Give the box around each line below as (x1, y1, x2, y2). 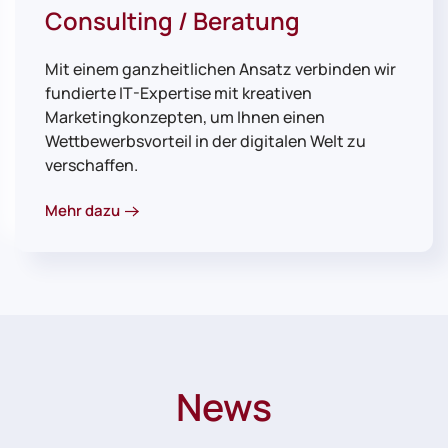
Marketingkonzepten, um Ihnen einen (45, 106, 325, 129)
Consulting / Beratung (45, 4, 300, 38)
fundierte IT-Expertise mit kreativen (45, 82, 312, 105)
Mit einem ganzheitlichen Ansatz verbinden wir (45, 58, 396, 81)
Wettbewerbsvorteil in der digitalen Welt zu (45, 130, 366, 153)
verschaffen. (45, 154, 138, 177)
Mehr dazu (45, 200, 120, 222)
